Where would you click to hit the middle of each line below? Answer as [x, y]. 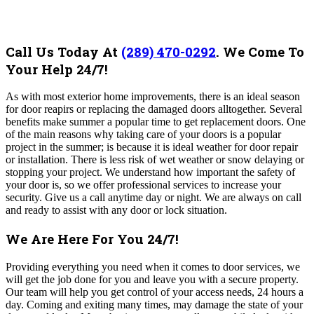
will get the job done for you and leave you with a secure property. [152, 279]
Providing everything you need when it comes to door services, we [153, 266]
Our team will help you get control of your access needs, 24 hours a [155, 292]
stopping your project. [55, 172]
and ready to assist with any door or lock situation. [116, 210]
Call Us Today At [63, 51]
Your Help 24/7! [59, 69]
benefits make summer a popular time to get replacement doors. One [156, 122]
